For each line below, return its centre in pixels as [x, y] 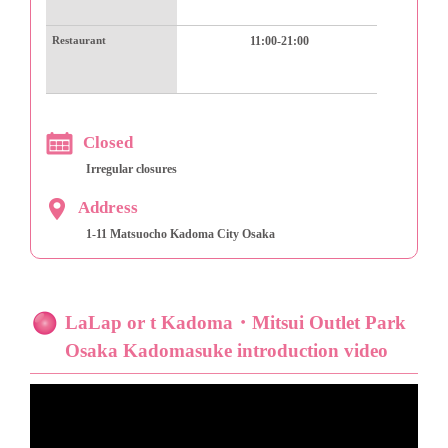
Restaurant [79, 40]
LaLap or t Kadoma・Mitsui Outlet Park [235, 323]
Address [108, 208]
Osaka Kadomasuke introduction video [226, 351]
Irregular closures [131, 169]
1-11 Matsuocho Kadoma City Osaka [180, 234]
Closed [108, 143]
